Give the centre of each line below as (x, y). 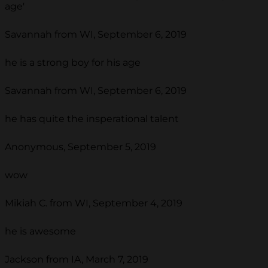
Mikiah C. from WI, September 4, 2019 (94, 203)
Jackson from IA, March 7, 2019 (77, 260)
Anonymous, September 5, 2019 (80, 147)
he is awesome (40, 232)
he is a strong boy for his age (73, 63)
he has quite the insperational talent (92, 119)
